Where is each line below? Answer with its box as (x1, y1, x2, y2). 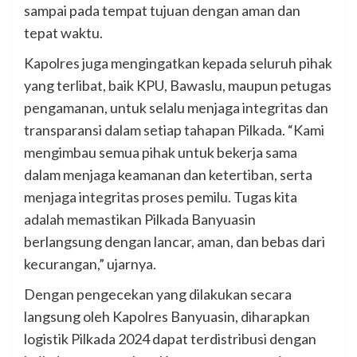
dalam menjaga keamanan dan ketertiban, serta (24, 166, 312, 184)
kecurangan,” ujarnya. (24, 255, 156, 273)
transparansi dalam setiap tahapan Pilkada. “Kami (24, 121, 324, 139)
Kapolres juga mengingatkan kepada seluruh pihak (24, 54, 332, 73)
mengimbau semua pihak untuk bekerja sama (24, 143, 297, 162)
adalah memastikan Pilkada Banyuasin (24, 210, 256, 229)
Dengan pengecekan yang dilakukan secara (24, 285, 292, 304)
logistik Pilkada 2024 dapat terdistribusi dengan (24, 330, 316, 348)
